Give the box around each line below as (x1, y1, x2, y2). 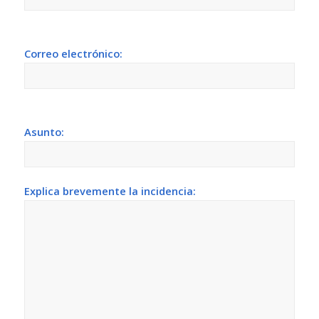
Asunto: (23, 125, 64, 140)
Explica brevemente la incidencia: (23, 184, 196, 199)
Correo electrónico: (23, 46, 122, 61)
